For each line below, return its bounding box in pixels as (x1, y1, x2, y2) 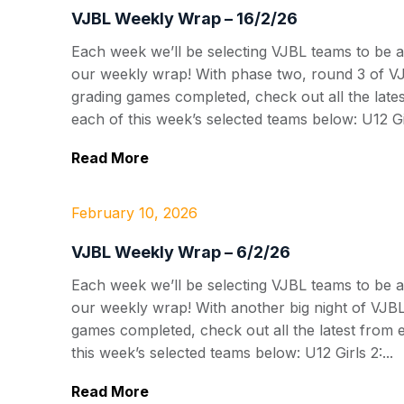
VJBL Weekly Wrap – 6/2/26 (71, 243, 290, 262)
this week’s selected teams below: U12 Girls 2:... (71, 344, 393, 362)
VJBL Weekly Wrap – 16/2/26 (71, 9, 298, 28)
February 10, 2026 (71, 204, 197, 222)
